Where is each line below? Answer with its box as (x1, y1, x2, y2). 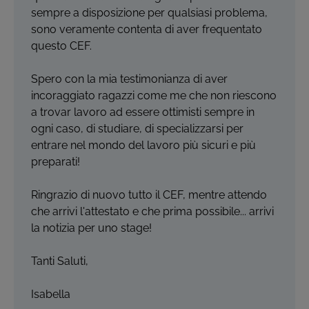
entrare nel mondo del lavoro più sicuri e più (31, 139, 256, 152)
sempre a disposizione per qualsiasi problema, (31, 6, 268, 19)
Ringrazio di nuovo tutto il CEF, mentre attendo (31, 188, 267, 201)
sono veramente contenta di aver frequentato (31, 23, 262, 36)
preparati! (31, 155, 80, 168)
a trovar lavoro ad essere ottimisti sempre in (31, 106, 255, 119)
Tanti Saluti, (31, 255, 88, 268)
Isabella (31, 288, 70, 301)
